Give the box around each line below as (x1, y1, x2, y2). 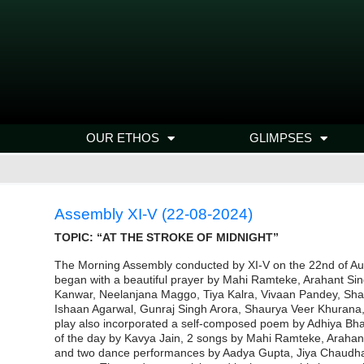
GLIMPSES (249, 131, 312, 145)
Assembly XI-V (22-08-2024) (54, 206, 253, 223)
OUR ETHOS (85, 131, 159, 145)
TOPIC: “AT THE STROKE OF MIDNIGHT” (54, 231, 279, 244)
